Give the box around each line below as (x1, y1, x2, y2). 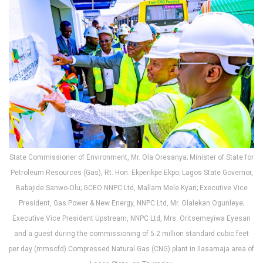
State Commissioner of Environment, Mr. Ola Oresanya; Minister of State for (9, 153, 254, 161)
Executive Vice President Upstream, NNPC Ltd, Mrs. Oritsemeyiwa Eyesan (12, 214, 251, 222)
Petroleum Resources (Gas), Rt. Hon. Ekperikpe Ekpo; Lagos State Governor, (10, 168, 253, 177)
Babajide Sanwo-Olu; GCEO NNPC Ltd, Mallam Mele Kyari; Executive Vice (15, 183, 248, 192)
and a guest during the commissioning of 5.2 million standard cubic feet (14, 229, 249, 238)
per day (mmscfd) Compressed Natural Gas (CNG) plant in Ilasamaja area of (9, 244, 254, 253)
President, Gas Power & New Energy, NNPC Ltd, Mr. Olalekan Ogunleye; (19, 198, 244, 207)
